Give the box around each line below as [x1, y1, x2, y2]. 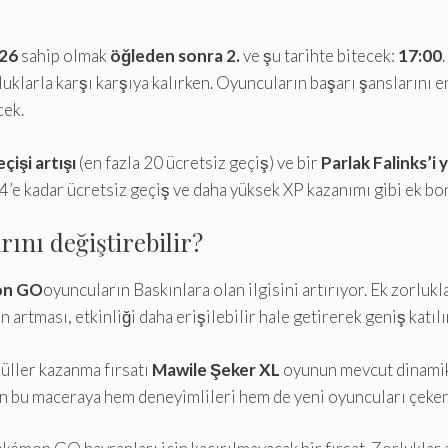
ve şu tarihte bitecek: [240, 45, 398, 67]
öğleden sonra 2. [110, 45, 240, 67]
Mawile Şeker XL [152, 358, 280, 380]
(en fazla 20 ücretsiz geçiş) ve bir [76, 151, 321, 173]
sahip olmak [18, 45, 110, 67]
